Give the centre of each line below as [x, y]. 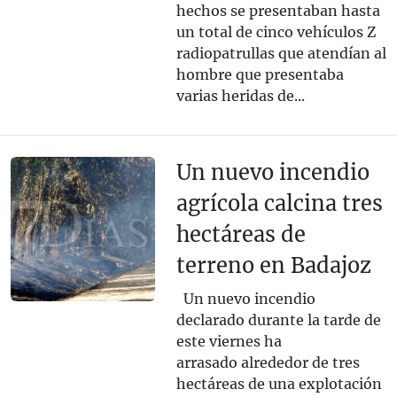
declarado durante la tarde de [278, 320]
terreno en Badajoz [273, 266]
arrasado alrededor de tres [268, 363]
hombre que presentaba [260, 75]
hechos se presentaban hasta [278, 11]
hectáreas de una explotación [279, 384]
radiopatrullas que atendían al [281, 54]
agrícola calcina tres [279, 204]
